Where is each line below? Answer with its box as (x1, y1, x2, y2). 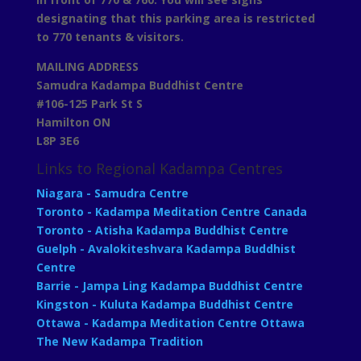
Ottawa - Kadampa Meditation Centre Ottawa (35, 314, 305, 330)
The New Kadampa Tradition (35, 333, 203, 349)
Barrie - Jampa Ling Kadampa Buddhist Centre (35, 277, 303, 293)
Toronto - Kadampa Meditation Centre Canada (35, 203, 307, 219)
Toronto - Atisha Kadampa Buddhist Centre (35, 222, 288, 238)
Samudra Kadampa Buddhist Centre (35, 77, 243, 93)
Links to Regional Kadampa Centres (35, 158, 283, 178)
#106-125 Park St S (35, 95, 143, 111)
